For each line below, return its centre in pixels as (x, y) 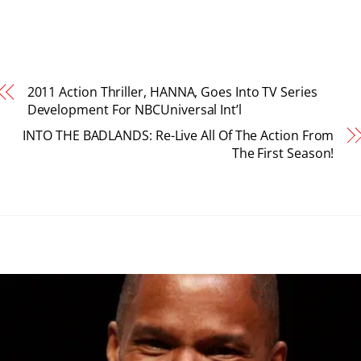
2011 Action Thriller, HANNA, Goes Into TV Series (172, 92)
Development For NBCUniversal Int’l (134, 110)
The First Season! (283, 154)
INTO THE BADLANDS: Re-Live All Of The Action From (178, 136)
